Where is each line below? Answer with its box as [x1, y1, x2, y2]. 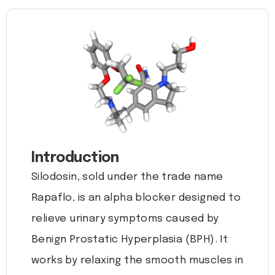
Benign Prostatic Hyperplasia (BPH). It [31, 234, 228, 246]
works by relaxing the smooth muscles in [31, 255, 244, 266]
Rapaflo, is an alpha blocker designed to [31, 193, 241, 204]
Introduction [31, 151, 118, 166]
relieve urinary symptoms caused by [31, 214, 219, 225]
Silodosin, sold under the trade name [31, 172, 223, 183]
